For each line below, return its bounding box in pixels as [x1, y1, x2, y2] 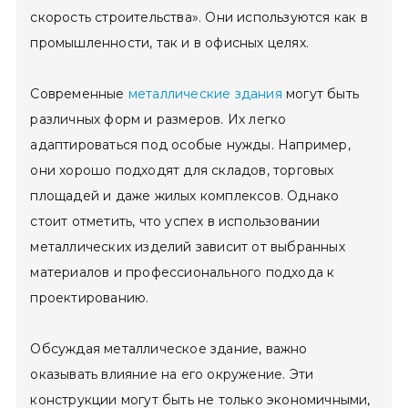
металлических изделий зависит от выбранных [30, 239, 345, 255]
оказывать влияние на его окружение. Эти [30, 366, 314, 382]
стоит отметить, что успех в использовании [30, 213, 321, 229]
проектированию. [30, 290, 149, 306]
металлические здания [127, 86, 282, 102]
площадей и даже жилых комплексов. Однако [30, 188, 340, 204]
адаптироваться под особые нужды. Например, [30, 137, 351, 153]
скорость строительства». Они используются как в [30, 9, 368, 25]
